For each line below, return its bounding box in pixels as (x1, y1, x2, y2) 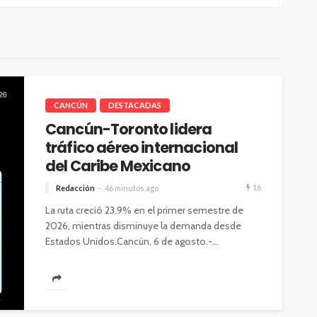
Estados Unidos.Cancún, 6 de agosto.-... (45, 235, 219, 248)
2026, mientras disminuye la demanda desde (45, 219, 241, 233)
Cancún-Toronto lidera (45, 119, 212, 140)
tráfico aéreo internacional (45, 137, 238, 158)
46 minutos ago (105, 183, 158, 193)
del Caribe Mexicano (45, 156, 191, 177)
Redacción (56, 183, 95, 193)
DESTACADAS (108, 100, 161, 110)
